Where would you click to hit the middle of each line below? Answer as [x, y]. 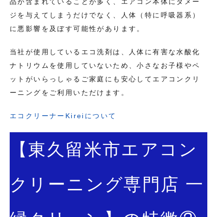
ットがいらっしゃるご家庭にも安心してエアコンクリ [105, 79]
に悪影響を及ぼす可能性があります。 [77, 29]
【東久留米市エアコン [104, 150]
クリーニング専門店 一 [107, 185]
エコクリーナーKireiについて [63, 116]
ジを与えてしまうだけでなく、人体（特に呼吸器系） [105, 15]
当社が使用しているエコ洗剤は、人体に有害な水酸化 [105, 52]
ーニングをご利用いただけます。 [69, 93]
